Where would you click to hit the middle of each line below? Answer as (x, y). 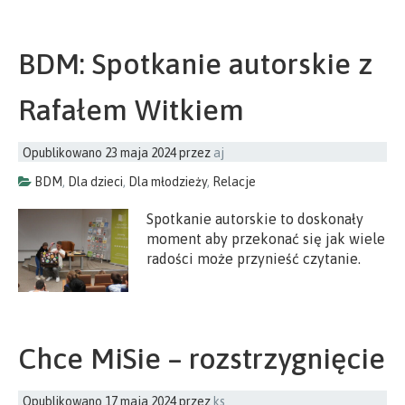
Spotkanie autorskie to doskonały (255, 219)
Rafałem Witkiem (131, 110)
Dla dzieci (95, 182)
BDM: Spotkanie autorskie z (195, 64)
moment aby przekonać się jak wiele (266, 239)
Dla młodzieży (168, 182)
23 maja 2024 (141, 153)
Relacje (234, 182)
